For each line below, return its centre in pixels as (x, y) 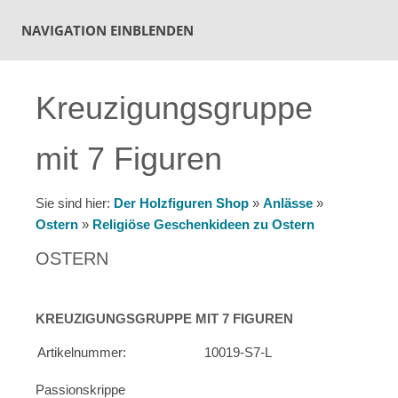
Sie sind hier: (75, 203)
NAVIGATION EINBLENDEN (107, 30)
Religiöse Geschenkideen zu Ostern (203, 224)
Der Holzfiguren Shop (181, 203)
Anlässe (288, 203)
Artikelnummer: (82, 352)
